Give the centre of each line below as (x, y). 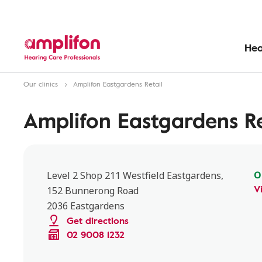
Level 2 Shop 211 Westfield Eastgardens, (135, 175)
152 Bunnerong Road (93, 191)
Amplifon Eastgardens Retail (118, 84)
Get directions (98, 220)
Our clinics (41, 84)
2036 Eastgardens (86, 206)
